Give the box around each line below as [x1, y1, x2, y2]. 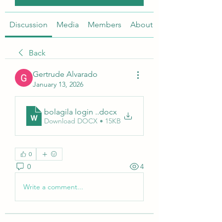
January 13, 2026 [33, 80, 83, 89]
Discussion [9, 20, 48, 29]
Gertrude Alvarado [33, 69, 98, 79]
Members [88, 20, 121, 29]
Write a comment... [23, 182, 83, 191]
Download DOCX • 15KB [44, 116, 121, 125]
